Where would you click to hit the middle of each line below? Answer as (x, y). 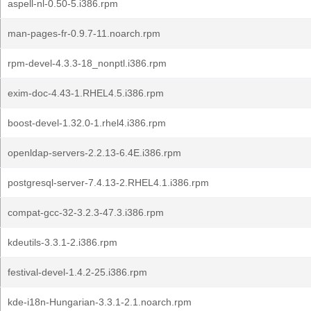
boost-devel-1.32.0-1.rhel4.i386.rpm (87, 123)
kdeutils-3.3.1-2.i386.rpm (62, 242)
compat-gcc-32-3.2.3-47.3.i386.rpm (86, 212)
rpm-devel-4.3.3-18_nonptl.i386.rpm (87, 63)
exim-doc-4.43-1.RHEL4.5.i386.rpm (86, 93)
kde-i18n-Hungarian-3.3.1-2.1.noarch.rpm (100, 302)
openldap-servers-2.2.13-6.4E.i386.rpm (94, 153)
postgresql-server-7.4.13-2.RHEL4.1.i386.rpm (108, 183)
